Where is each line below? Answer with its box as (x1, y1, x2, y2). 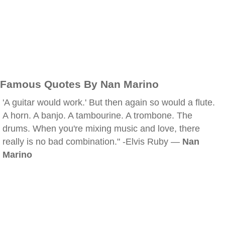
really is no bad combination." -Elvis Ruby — (3, 137, 182, 147)
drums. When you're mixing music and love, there (3, 124, 200, 134)
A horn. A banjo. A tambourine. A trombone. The (3, 110, 192, 121)
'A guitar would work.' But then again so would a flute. (3, 97, 215, 107)
